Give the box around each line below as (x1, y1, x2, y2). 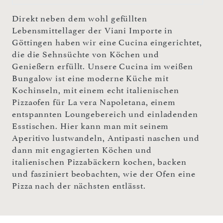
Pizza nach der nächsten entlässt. (12, 180, 146, 191)
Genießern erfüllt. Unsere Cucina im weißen (12, 61, 193, 71)
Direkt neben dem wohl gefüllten (12, 13, 147, 23)
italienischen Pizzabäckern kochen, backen (12, 156, 187, 167)
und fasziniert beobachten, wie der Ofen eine (12, 168, 196, 179)
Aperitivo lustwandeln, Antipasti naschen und (12, 132, 200, 143)
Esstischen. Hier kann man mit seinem (12, 120, 169, 131)
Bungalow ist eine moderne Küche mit (12, 73, 169, 83)
